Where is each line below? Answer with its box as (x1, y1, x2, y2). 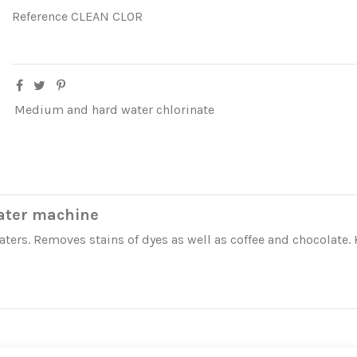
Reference (11, 8, 68, 24)
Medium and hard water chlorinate (14, 101, 215, 117)
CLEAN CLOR (70, 8, 143, 24)
